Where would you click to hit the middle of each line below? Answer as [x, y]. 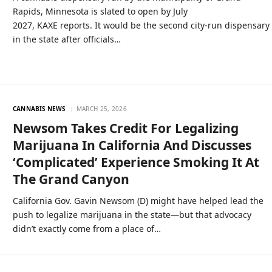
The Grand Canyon [71, 179]
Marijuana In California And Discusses [132, 145]
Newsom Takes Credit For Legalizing [126, 128]
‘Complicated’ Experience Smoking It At [136, 162]
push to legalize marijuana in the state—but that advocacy [132, 214]
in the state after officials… [67, 39]
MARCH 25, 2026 [102, 108]
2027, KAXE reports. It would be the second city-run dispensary [141, 25]
